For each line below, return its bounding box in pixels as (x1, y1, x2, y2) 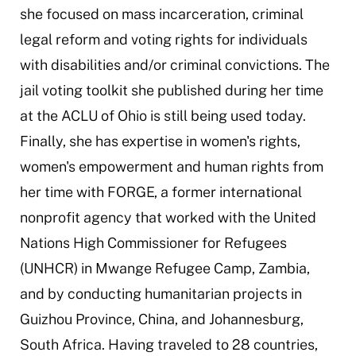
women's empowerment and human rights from (19, 158, 323, 175)
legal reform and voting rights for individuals (19, 31, 308, 48)
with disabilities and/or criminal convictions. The (19, 56, 330, 73)
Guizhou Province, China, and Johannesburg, (19, 311, 304, 327)
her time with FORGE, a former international (19, 184, 302, 200)
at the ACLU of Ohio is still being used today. (19, 107, 306, 124)
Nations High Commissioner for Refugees (19, 234, 287, 251)
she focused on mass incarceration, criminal (19, 6, 304, 22)
